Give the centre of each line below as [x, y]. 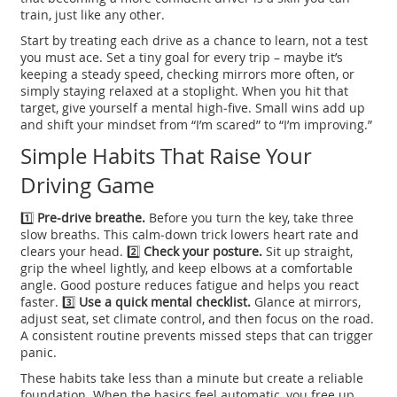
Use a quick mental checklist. [165, 302]
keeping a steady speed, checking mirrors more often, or [188, 74]
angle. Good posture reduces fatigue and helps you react [190, 285]
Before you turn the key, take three [250, 218]
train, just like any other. [93, 15]
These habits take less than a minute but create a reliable [192, 378]
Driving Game [88, 186]
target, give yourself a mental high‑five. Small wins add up [193, 108]
